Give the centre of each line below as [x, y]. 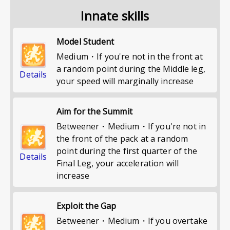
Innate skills [115, 16]
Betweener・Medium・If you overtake [132, 221]
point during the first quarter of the [127, 151]
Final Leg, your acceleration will [118, 163]
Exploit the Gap [87, 206]
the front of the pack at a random [122, 139]
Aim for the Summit [94, 111]
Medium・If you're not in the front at [130, 56]
